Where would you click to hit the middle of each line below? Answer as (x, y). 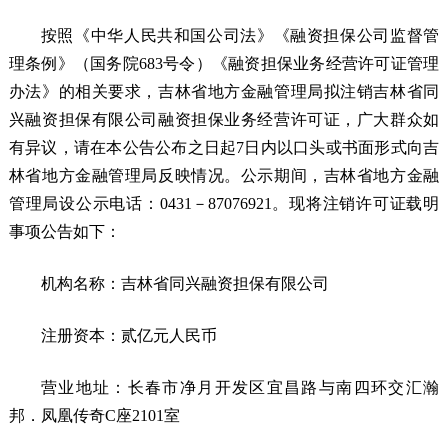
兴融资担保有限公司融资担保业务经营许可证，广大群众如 (224, 119)
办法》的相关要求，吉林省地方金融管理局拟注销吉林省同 (224, 91)
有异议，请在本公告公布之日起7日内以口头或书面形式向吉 (224, 147)
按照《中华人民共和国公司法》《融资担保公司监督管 (240, 35)
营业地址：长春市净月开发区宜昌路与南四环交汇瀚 (240, 387)
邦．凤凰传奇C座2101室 (94, 415)
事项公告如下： (72, 231)
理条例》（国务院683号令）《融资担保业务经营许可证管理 (224, 63)
